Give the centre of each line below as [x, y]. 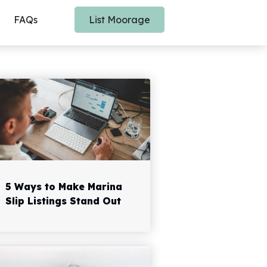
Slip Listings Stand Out [63, 201]
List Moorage [119, 20]
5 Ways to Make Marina [64, 187]
